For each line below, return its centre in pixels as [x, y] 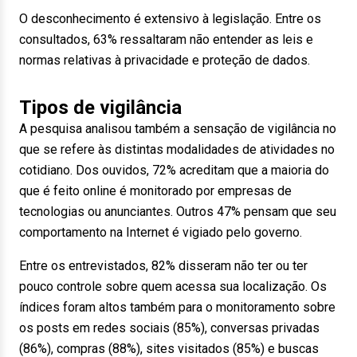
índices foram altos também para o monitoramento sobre [177, 307]
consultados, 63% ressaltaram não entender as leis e [166, 39]
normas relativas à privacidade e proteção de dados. [165, 60]
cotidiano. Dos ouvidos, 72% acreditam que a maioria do [174, 170]
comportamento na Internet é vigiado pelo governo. [161, 232]
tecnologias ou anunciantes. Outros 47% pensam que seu [178, 212]
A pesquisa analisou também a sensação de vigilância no [178, 129]
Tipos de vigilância [100, 108]
